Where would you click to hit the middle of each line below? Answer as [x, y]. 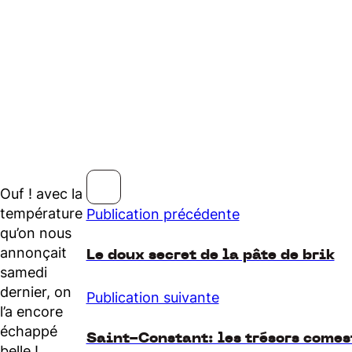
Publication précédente [163, 214]
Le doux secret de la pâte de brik [210, 256]
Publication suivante [152, 298]
